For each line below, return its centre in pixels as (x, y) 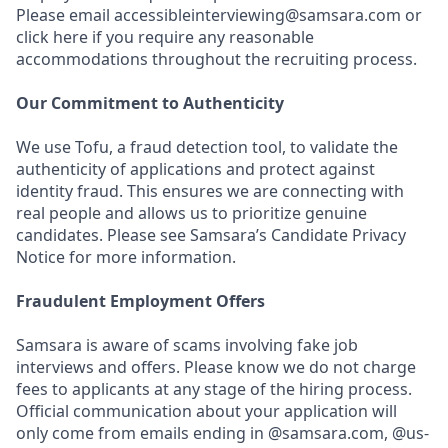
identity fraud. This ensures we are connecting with (210, 191)
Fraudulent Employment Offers (140, 301)
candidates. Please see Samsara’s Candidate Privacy (211, 235)
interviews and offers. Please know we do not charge (216, 367)
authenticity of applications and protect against (195, 169)
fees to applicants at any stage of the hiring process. (214, 389)
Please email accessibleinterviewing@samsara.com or (219, 15)
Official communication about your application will (206, 411)
